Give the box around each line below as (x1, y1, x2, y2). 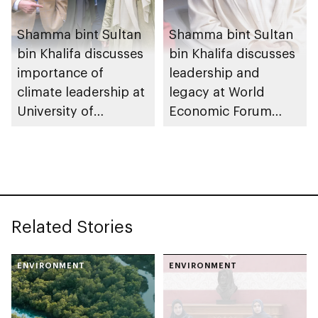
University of (17, 103, 94, 119)
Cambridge (17, 122, 86, 138)
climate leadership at (17, 84, 145, 100)
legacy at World (169, 84, 265, 100)
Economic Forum (169, 103, 272, 119)
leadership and (169, 65, 260, 81)
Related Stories (11, 216, 133, 237)
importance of (17, 65, 104, 81)
